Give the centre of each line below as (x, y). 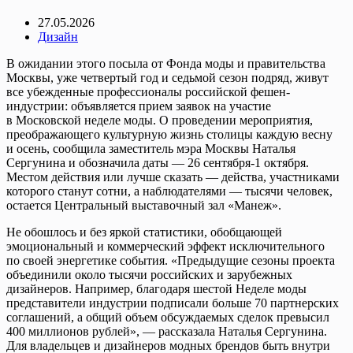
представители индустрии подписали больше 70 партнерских (173, 303)
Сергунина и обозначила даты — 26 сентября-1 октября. (158, 162)
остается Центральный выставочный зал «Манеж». (144, 205)
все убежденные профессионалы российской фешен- (148, 91)
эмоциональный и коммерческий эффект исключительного (165, 246)
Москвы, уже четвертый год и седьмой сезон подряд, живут (167, 77)
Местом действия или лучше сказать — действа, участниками (173, 176)
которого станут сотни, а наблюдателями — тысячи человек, (169, 191)
